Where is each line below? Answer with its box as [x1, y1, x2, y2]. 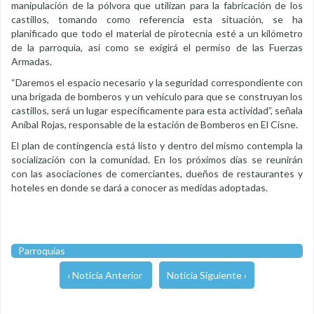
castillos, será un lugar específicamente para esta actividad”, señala [11, 104, 303, 117]
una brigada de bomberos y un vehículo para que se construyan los [11, 90, 303, 103]
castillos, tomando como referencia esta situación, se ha [11, 13, 303, 26]
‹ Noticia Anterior [67, 269, 142, 282]
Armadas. [11, 55, 52, 68]
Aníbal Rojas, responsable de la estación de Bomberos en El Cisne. [11, 118, 298, 131]
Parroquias [18, 245, 65, 257]
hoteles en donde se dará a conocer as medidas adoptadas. [11, 182, 268, 194]
